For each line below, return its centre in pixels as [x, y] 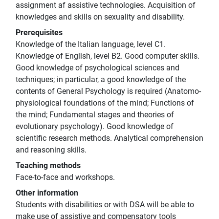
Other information [47, 193]
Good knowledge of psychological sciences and [98, 68]
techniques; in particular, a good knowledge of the [101, 80]
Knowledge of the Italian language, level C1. [91, 44]
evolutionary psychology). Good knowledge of [95, 127]
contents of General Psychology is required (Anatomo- [108, 91]
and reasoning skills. [51, 150]
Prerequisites [39, 33]
